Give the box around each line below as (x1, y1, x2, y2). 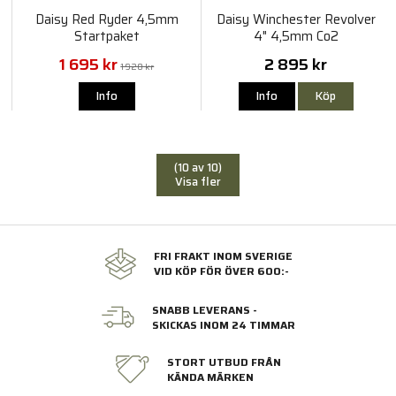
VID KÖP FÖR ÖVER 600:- (153, 262, 289, 279)
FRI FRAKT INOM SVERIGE (153, 247, 293, 264)
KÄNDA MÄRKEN (167, 368, 254, 385)
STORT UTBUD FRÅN (167, 353, 281, 370)
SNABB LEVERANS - (151, 301, 257, 318)
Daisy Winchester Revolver (216, 8, 376, 30)
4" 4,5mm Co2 (253, 25, 339, 47)
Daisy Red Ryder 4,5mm (34, 8, 179, 30)
